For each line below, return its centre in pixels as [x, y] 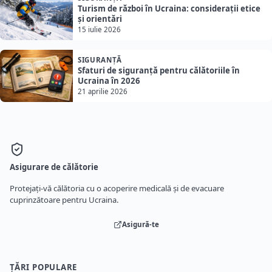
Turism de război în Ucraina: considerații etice [169, 9]
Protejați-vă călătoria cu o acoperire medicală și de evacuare [117, 188]
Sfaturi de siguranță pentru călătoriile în [159, 71]
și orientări [100, 19]
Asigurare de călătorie [54, 167]
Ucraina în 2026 [109, 81]
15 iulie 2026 [99, 30]
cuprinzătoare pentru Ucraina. [64, 199]
